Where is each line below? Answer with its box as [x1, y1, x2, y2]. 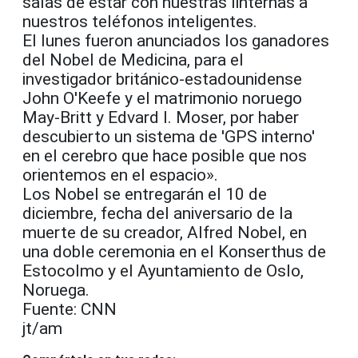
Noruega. [22, 280, 89, 300]
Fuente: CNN [22, 300, 117, 320]
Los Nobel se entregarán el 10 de [22, 185, 267, 205]
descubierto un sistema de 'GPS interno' [22, 127, 315, 147]
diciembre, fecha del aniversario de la [22, 204, 292, 224]
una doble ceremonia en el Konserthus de [22, 242, 326, 262]
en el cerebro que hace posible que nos [22, 146, 307, 166]
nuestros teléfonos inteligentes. [22, 12, 257, 32]
